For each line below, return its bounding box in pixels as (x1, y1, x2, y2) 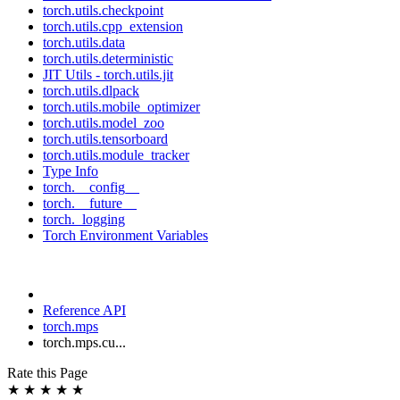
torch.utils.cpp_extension (43, 19, 183, 34)
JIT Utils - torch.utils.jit (43, 67, 173, 82)
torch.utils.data (43, 35, 125, 50)
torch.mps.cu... (43, 335, 126, 350)
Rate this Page (7, 365, 87, 380)
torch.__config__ (43, 179, 139, 195)
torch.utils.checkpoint (43, 3, 163, 18)
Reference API (43, 303, 126, 318)
